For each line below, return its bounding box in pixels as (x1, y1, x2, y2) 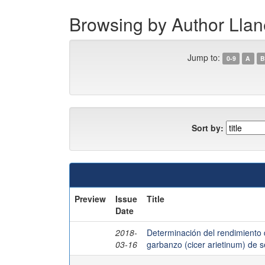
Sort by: (192, 121, 224, 134)
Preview (75, 193, 106, 205)
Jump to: (188, 51, 221, 63)
